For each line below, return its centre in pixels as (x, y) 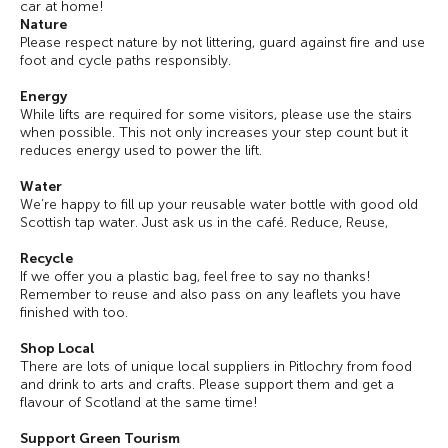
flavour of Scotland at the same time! (139, 402)
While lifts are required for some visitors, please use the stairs (216, 114)
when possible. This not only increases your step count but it (214, 132)
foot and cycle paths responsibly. (125, 60)
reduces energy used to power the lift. (141, 150)
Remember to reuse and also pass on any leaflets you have (210, 294)
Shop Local (57, 348)
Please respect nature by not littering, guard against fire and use (222, 42)
